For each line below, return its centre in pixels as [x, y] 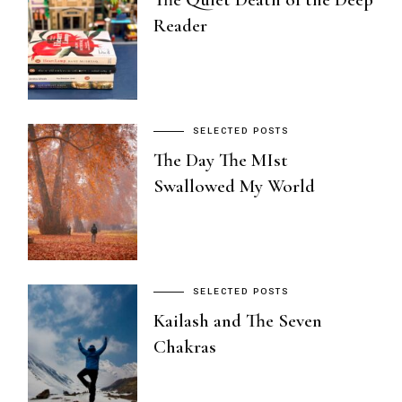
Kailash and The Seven [238, 321]
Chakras [185, 347]
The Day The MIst [221, 161]
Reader [181, 26]
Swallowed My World [235, 187]
